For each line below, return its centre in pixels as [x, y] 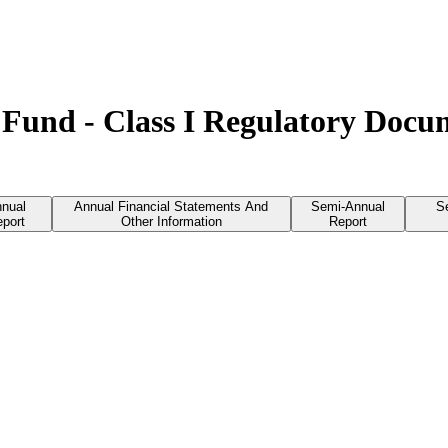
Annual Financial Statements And [171, 206]
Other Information [171, 221]
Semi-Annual [347, 206]
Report [347, 221]
